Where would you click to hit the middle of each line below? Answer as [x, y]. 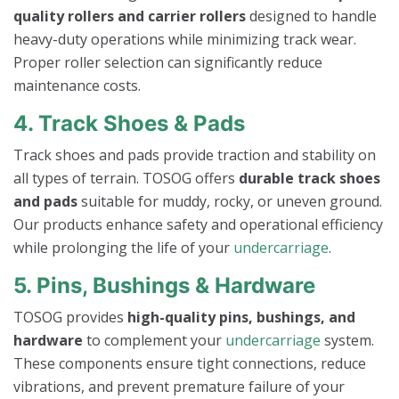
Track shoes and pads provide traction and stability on [195, 155]
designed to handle [311, 16]
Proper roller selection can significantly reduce [168, 63]
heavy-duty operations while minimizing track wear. [185, 40]
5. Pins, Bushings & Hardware [164, 286]
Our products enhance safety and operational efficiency [198, 225]
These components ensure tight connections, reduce [190, 364]
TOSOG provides [70, 318]
